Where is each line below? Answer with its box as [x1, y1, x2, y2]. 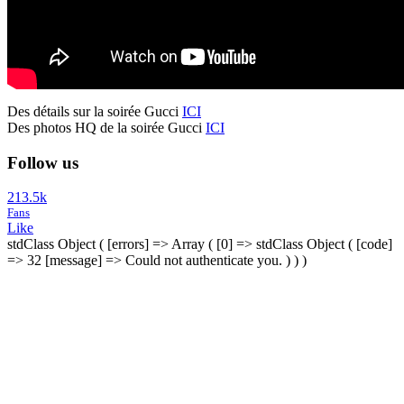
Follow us [7, 152, 78, 172]
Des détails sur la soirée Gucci [7, 103, 182, 119]
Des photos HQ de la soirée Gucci [7, 119, 206, 135]
